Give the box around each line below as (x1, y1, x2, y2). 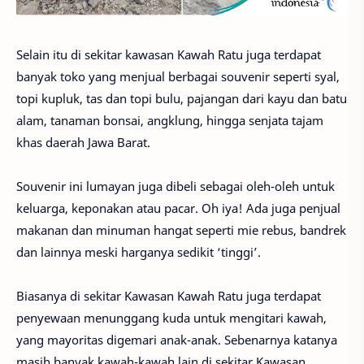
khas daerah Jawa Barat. (16, 133, 150, 150)
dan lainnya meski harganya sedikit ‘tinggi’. (16, 243, 261, 260)
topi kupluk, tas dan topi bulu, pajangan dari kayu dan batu (16, 89, 347, 106)
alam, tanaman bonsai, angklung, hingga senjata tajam (16, 111, 323, 128)
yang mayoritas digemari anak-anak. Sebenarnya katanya (16, 331, 337, 348)
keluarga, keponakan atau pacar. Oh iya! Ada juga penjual (16, 199, 340, 216)
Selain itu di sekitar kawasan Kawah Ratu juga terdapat (16, 45, 321, 63)
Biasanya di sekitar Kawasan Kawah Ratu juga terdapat (16, 287, 321, 304)
